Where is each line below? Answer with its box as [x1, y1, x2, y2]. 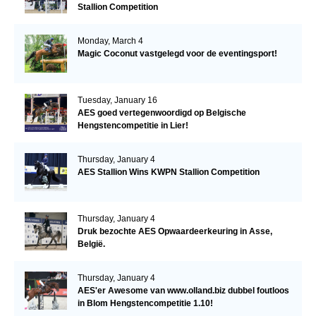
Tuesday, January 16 [77, 95, 157, 105]
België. [77, 238, 105, 249]
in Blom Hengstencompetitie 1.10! [77, 298, 213, 308]
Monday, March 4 [77, 35, 143, 46]
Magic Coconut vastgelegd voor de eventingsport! [77, 48, 277, 59]
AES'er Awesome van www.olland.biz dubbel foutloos [77, 285, 289, 296]
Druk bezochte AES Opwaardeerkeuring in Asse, [77, 226, 272, 236]
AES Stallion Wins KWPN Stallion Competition [77, 166, 260, 177]
